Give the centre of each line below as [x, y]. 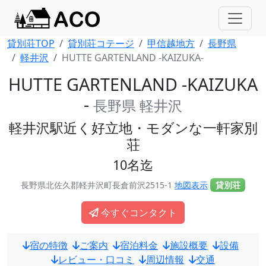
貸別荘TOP [31, 43]
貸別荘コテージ [101, 43]
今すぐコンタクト [139, 213]
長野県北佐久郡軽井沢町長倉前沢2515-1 [97, 185]
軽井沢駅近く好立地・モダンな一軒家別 [133, 128]
